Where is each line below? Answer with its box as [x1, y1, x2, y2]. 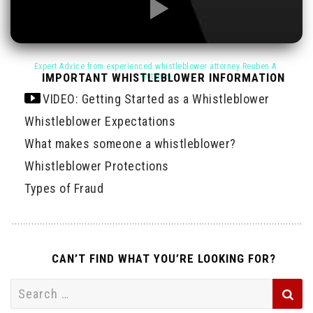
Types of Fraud [24, 181, 103, 196]
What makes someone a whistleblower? [24, 136, 236, 152]
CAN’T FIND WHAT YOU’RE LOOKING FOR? [51, 252, 276, 266]
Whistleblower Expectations [24, 114, 175, 129]
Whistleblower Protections [24, 159, 169, 174]
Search [10, 280, 48, 296]
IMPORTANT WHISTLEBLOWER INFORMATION [42, 71, 285, 85]
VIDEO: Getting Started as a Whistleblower [43, 92, 270, 107]
